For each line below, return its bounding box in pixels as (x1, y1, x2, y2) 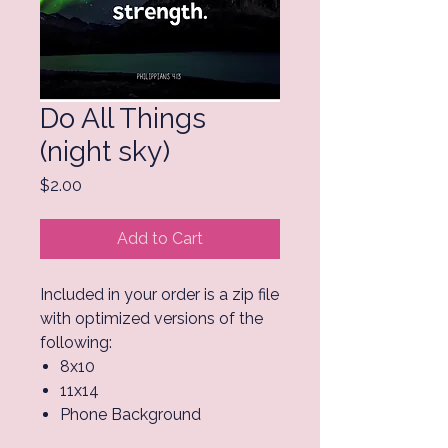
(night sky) (40, 135, 170, 168)
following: (40, 333, 112, 352)
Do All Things (40, 102, 206, 135)
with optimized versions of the (40, 309, 263, 328)
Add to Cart (117, 229, 203, 248)
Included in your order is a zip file (40, 285, 279, 304)
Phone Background (60, 405, 201, 424)
